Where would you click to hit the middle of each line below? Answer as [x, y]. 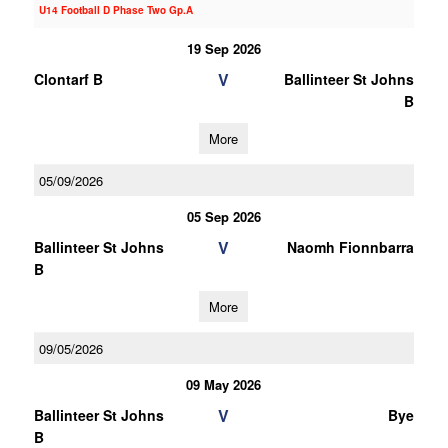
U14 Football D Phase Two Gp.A [115, 10]
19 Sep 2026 [223, 48]
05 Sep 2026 [223, 216]
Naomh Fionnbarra [350, 247]
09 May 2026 [224, 384]
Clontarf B [68, 79]
